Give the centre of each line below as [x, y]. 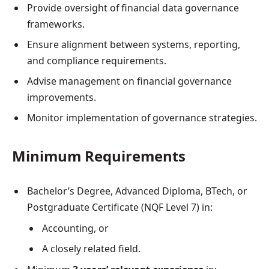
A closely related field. [91, 249]
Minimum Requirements [99, 156]
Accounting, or [75, 228]
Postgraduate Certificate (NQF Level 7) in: [120, 207]
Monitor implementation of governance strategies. [142, 117]
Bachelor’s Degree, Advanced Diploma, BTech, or [137, 191]
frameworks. [56, 24]
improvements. [62, 97]
